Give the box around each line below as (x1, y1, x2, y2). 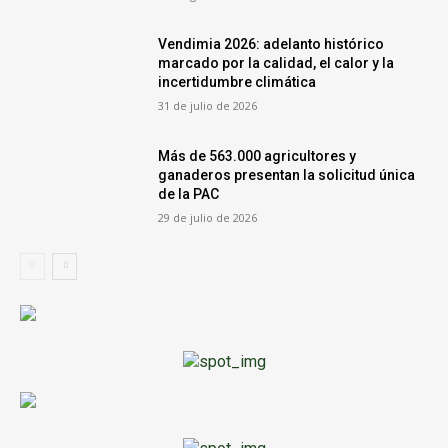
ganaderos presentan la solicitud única (158, 167, 416, 184)
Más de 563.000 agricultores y (158, 148, 357, 165)
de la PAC (158, 186, 220, 203)
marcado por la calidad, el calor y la (158, 55, 395, 72)
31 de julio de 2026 (158, 98, 258, 114)
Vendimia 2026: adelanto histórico (158, 36, 385, 53)
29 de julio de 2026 (158, 210, 258, 226)
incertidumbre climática (158, 74, 317, 91)
